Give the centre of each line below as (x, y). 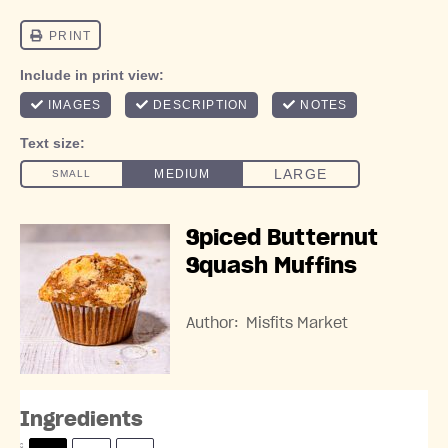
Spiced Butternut (282, 238)
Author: (212, 323)
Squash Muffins (271, 266)
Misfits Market (297, 323)
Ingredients (81, 419)
